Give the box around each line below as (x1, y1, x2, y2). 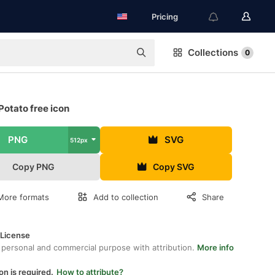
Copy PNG (12, 161, 55, 172)
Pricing (152, 12, 178, 21)
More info (197, 242, 234, 252)
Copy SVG (153, 161, 195, 172)
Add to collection (93, 192, 158, 202)
